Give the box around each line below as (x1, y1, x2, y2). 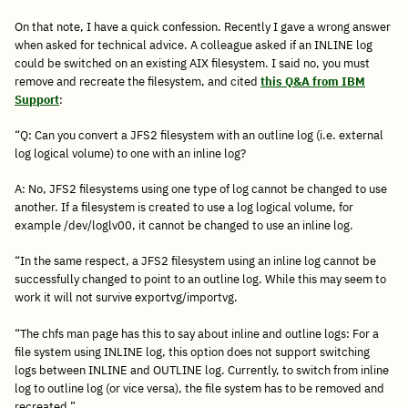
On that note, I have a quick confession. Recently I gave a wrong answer (15, 18, 391, 35)
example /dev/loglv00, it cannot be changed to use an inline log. (15, 218, 353, 234)
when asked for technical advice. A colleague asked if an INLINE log (15, 36, 372, 53)
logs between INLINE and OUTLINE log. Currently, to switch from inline (15, 362, 389, 378)
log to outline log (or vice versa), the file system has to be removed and (15, 380, 384, 396)
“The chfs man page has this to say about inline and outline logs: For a (15, 325, 379, 342)
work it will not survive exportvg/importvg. (15, 290, 238, 306)
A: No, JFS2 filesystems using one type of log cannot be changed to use (15, 181, 387, 198)
